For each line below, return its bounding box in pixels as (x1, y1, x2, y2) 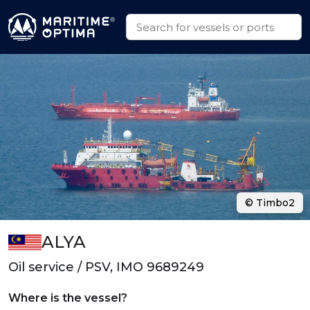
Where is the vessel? (8, 291, 127, 304)
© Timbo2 (245, 197, 295, 209)
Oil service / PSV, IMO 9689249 (8, 259, 204, 275)
